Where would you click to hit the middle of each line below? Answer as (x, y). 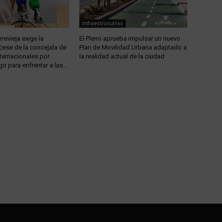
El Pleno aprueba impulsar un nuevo (130, 38)
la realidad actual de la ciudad (122, 56)
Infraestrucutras (102, 23)
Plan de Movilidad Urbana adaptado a (133, 47)
